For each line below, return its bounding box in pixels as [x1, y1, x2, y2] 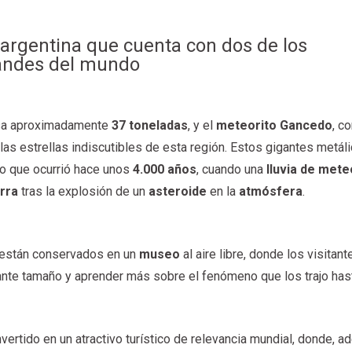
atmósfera [239, 183, 303, 199]
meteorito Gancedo [216, 117, 333, 133]
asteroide [148, 183, 211, 199]
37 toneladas [112, 117, 189, 133]
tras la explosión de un [18, 183, 149, 199]
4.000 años [133, 161, 197, 177]
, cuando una [196, 161, 267, 177]
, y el [188, 117, 217, 133]
